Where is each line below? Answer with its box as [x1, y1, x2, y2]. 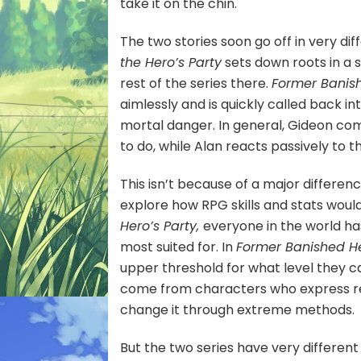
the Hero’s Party [120, 52, 222, 72]
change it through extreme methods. [120, 300, 355, 319]
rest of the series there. [120, 73, 272, 93]
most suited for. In [120, 237, 237, 256]
